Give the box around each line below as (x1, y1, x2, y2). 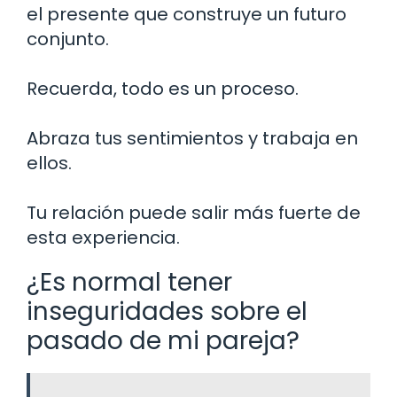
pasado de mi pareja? (27, 323, 300, 358)
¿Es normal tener (27, 264, 232, 300)
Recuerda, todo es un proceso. (27, 75, 299, 101)
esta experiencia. (27, 224, 180, 250)
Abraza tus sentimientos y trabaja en (27, 125, 358, 151)
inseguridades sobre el (27, 293, 307, 329)
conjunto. (27, 26, 109, 51)
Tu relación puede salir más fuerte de (27, 199, 361, 225)
